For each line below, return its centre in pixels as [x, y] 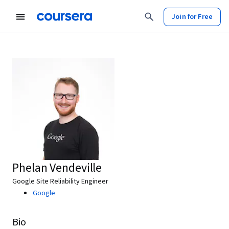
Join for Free [192, 17]
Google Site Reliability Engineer [60, 181]
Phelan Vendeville [57, 168]
